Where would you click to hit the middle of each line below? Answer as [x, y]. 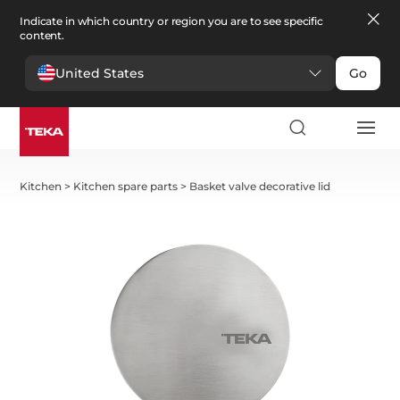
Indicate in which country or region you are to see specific [171, 21]
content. [42, 35]
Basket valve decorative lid [260, 186]
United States [100, 73]
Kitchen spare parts [126, 186]
